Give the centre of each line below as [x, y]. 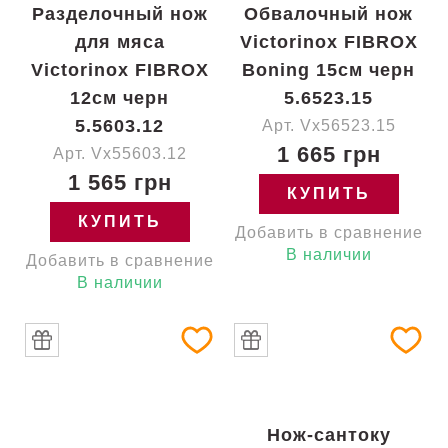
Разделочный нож [119, 14]
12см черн [119, 98]
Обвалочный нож [328, 14]
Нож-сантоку [328, 435]
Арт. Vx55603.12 [119, 153]
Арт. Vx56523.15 [328, 125]
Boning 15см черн [328, 70]
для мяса [119, 42]
